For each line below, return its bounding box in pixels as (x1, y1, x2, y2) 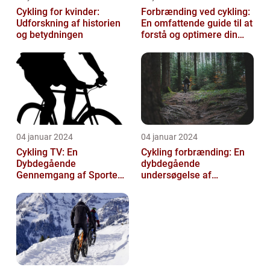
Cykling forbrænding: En (141, 146, 245, 158)
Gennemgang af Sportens (16, 169, 128, 181)
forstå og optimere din (141, 28, 237, 40)
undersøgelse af (141, 169, 212, 181)
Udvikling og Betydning (16, 180, 115, 192)
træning (141, 40, 175, 52)
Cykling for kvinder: (16, 5, 99, 17)
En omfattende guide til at (141, 17, 253, 29)
